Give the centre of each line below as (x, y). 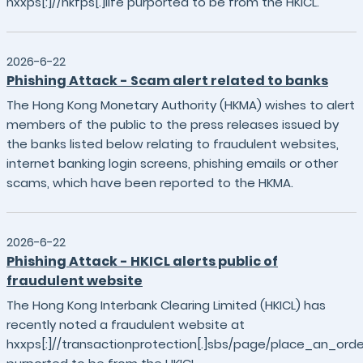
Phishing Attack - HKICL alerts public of (142, 261)
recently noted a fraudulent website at (126, 325)
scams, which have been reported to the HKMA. (150, 183)
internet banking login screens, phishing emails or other (172, 163)
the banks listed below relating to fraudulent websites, (173, 144)
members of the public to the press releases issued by (173, 124)
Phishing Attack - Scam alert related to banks (167, 81)
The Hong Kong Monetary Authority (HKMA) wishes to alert (181, 105)
